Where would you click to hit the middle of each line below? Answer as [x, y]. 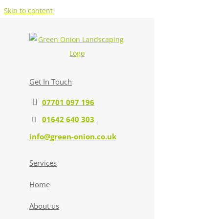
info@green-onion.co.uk [73, 136]
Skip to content [28, 11]
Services [43, 163]
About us [44, 206]
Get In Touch [51, 81]
